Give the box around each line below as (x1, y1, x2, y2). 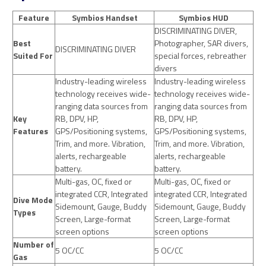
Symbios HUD (179, 11, 229, 24)
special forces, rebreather (154, 49, 246, 62)
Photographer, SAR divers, (154, 36, 248, 49)
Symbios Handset (71, 11, 138, 24)
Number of (13, 237, 54, 251)
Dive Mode (13, 193, 53, 206)
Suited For (13, 49, 53, 62)
